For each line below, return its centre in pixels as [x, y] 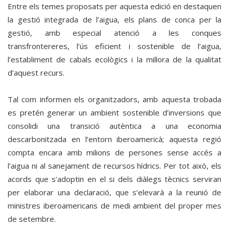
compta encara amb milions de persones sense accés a [114, 152]
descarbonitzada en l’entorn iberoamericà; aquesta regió [114, 139]
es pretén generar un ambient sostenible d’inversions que [114, 112]
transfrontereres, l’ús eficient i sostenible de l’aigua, [114, 46]
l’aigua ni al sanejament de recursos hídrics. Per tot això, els [114, 166]
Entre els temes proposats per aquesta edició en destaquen [114, 6]
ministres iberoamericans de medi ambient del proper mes [114, 205]
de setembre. [32, 219]
